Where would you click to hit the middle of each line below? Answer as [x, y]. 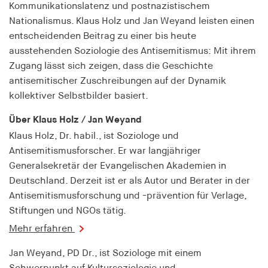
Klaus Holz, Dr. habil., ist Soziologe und [94, 137]
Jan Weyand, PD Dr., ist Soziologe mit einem [105, 254]
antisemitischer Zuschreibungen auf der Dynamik [118, 81]
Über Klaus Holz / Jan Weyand [75, 120]
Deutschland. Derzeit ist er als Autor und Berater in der [130, 182]
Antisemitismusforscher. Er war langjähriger [105, 152]
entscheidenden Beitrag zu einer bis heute [103, 36]
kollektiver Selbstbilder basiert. [79, 96]
